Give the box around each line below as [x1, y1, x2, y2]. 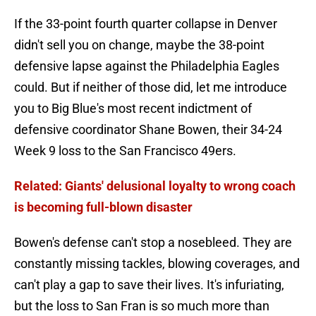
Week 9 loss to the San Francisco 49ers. [14, 143, 236, 159]
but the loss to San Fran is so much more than [14, 298, 269, 314]
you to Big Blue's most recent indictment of [14, 101, 252, 116]
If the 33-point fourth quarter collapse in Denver [14, 16, 277, 32]
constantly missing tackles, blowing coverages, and [14, 256, 300, 272]
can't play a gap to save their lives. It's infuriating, [14, 277, 284, 293]
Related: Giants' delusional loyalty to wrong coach [14, 178, 296, 194]
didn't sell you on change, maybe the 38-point [14, 37, 265, 53]
